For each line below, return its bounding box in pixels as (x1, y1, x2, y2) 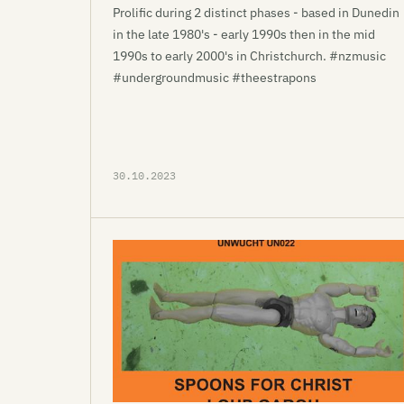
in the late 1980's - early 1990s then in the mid (113, 26, 375, 42)
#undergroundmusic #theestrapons (113, 69, 317, 86)
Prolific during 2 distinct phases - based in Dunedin (113, 5, 399, 21)
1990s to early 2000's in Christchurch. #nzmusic (113, 48, 386, 64)
